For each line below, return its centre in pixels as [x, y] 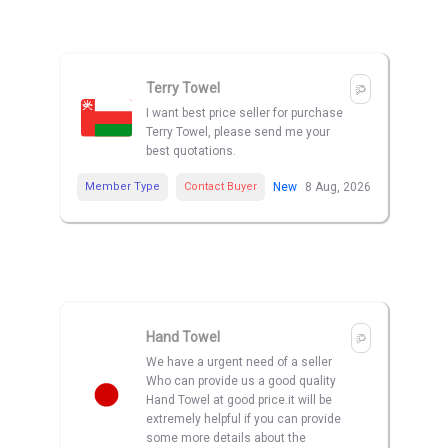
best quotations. [191, 151]
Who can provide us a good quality [241, 381]
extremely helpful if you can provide [243, 419]
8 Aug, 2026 [338, 187]
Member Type [122, 187]
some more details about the [226, 438]
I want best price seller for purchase [244, 113]
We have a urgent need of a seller [239, 362]
